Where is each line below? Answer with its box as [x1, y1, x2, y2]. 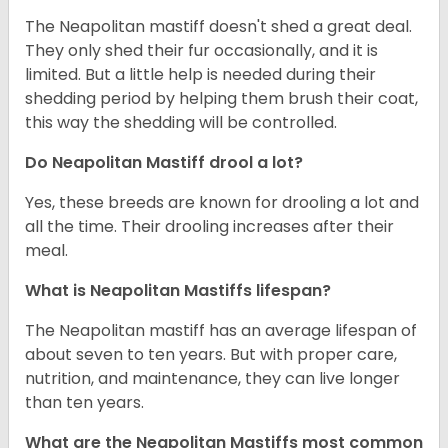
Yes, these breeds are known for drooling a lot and [25, 191, 419, 215]
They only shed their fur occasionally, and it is [25, 39, 378, 63]
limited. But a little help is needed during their [25, 63, 376, 87]
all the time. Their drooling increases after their [25, 215, 394, 239]
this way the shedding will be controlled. [25, 111, 337, 135]
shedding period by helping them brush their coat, [25, 87, 418, 111]
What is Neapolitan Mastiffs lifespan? [25, 279, 331, 303]
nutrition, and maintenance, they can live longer [25, 367, 400, 391]
